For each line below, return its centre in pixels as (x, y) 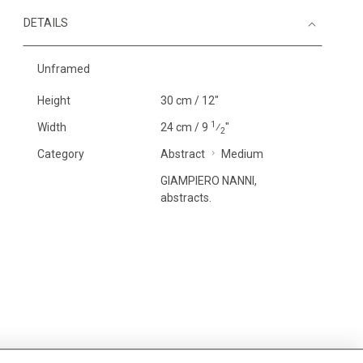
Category (61, 154)
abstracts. (186, 198)
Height (54, 100)
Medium (242, 154)
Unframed (64, 69)
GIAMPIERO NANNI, (208, 181)
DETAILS (46, 23)
